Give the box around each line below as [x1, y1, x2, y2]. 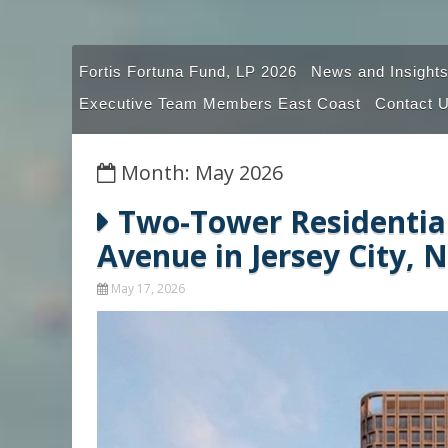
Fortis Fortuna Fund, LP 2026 [79, 63, 297, 81]
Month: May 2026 [116, 159, 283, 187]
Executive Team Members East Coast [79, 95, 361, 113]
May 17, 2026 [111, 280, 185, 298]
